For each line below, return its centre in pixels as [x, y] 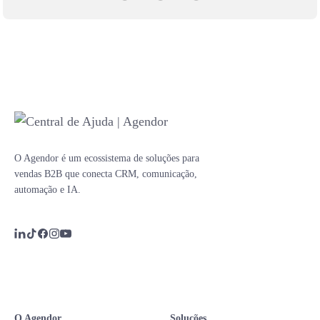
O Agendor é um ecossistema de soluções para [107, 158]
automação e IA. [47, 190]
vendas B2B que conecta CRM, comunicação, [106, 174]
